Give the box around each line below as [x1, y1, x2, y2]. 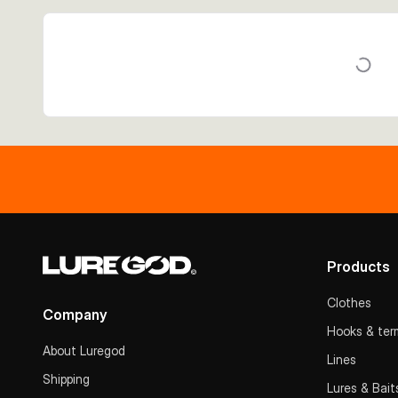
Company [43, 306, 107, 323]
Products [327, 258, 390, 275]
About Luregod [43, 343, 125, 358]
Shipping [43, 371, 90, 386]
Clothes [327, 295, 371, 310]
